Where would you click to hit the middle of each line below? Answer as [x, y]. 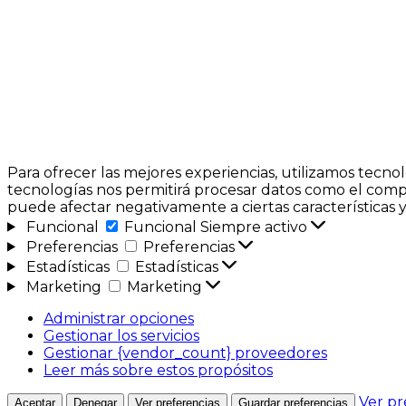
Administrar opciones [119, 318]
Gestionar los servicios [121, 335]
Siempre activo [255, 227]
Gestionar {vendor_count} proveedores [185, 353]
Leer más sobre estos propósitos [158, 370]
